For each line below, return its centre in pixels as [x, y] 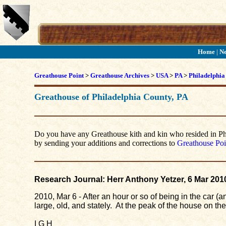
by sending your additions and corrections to [105, 143]
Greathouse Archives [120, 75]
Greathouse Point [59, 75]
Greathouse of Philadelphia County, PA [111, 97]
